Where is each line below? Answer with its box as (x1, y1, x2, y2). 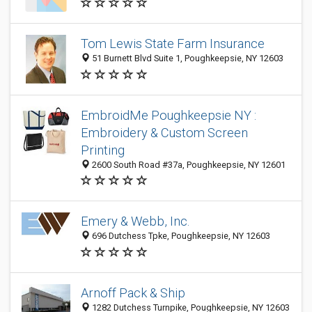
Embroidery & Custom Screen (81, 125, 248, 140)
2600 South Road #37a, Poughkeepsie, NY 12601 (90, 159, 286, 170)
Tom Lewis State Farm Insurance (81, 36, 265, 52)
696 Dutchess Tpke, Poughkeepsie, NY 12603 (90, 231, 270, 242)
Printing (81, 143, 125, 157)
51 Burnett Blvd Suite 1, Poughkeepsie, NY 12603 (90, 53, 283, 64)
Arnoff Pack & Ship (81, 286, 185, 301)
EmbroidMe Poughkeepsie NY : (81, 108, 256, 123)
